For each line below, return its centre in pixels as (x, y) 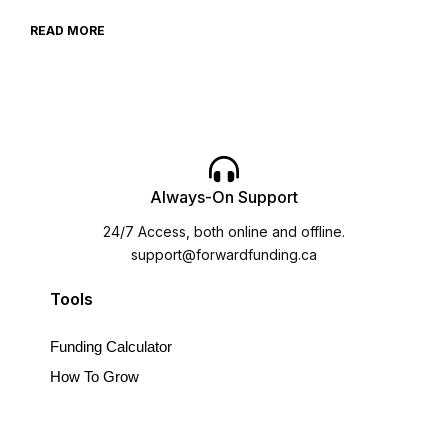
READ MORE (67, 31)
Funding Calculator (111, 347)
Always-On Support (224, 197)
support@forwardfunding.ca (224, 255)
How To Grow (94, 377)
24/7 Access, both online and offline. (224, 232)
